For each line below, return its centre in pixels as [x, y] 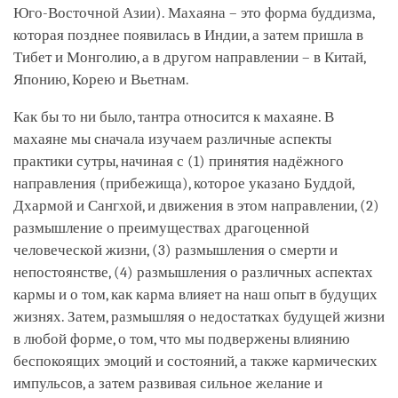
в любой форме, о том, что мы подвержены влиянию [182, 338]
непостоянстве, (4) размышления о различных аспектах [193, 272]
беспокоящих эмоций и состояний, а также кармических [195, 361]
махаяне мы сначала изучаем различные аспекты [172, 139]
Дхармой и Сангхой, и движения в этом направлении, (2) [196, 205]
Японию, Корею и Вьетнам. [103, 79]
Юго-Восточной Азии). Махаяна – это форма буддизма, [194, 12]
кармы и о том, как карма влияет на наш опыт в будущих [195, 294]
